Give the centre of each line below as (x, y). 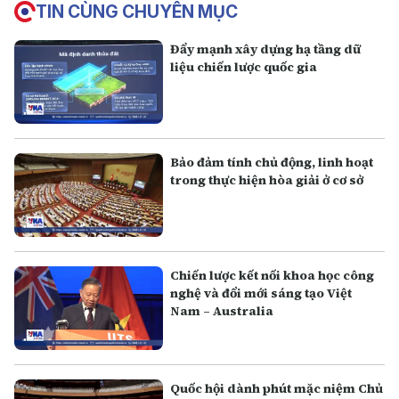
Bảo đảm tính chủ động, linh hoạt (272, 163)
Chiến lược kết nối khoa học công (273, 276)
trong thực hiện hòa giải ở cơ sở (267, 180)
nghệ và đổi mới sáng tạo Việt (261, 293)
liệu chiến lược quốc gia (244, 67)
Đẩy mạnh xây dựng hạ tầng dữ (266, 49)
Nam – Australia (222, 311)
